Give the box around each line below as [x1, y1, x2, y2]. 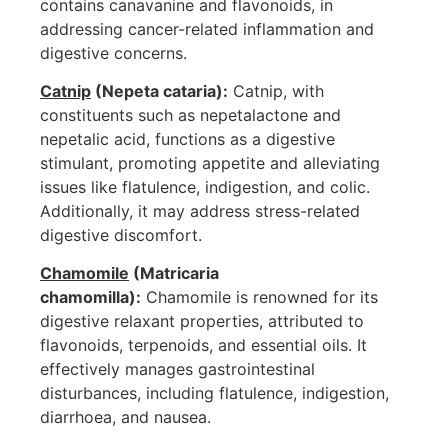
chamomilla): [40, 287, 141, 308]
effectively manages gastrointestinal [40, 359, 315, 380]
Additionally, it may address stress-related [40, 200, 360, 221]
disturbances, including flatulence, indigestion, [40, 383, 389, 404]
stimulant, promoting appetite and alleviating [40, 152, 380, 173]
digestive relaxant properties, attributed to [40, 311, 364, 332]
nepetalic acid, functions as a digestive [40, 128, 335, 149]
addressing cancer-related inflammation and [40, 18, 374, 39]
